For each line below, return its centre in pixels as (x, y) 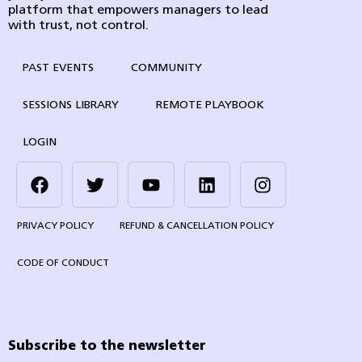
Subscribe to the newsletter (107, 347)
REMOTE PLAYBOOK (210, 105)
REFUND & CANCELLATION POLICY (197, 227)
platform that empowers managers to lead (138, 11)
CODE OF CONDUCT (63, 264)
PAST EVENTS (58, 68)
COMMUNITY (166, 68)
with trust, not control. (78, 26)
